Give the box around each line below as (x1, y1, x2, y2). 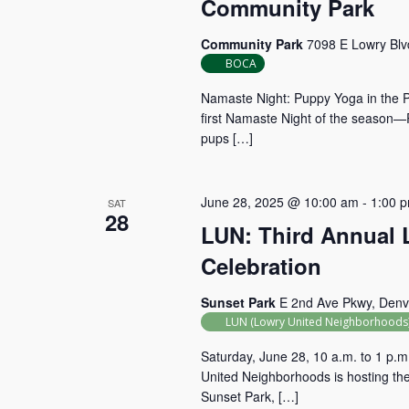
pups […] (200, 129, 253, 147)
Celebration (200, 250, 321, 281)
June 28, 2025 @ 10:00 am (200, 193, 359, 211)
